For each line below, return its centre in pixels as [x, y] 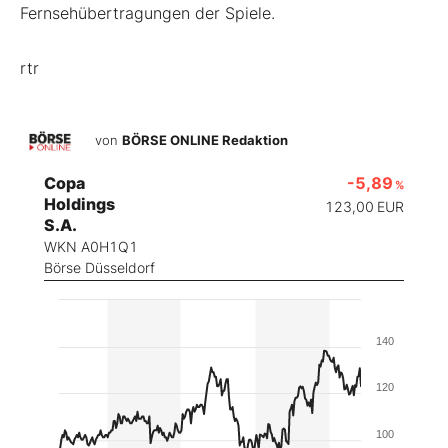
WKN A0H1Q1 [91, 247]
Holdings [79, 204]
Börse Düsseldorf [99, 268]
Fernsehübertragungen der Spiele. [147, 13]
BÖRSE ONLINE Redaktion [205, 140]
